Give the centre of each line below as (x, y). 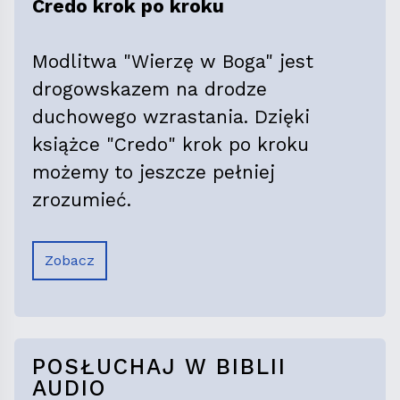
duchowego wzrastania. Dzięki (171, 117)
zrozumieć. (82, 200)
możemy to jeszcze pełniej (154, 172)
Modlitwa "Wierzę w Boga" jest (173, 62)
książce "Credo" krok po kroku (171, 145)
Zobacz (70, 261)
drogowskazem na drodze (150, 89)
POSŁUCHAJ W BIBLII (159, 367)
